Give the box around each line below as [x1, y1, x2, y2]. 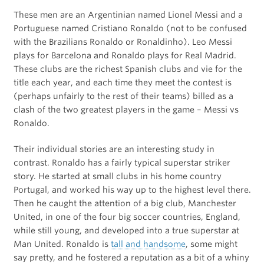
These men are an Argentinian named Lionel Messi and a [13, 10, 243, 20]
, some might [185, 239, 237, 249]
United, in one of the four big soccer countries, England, [13, 212, 240, 222]
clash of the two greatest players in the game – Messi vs [13, 105, 239, 115]
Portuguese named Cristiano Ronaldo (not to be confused [13, 24, 247, 34]
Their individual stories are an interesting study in [13, 144, 214, 154]
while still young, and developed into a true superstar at [13, 226, 239, 236]
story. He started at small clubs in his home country [13, 171, 222, 181]
